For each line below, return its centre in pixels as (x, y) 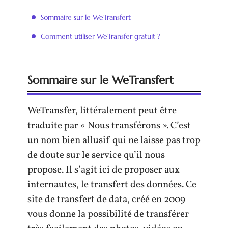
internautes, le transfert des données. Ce (112, 185)
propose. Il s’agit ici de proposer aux (104, 170)
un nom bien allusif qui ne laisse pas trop (114, 140)
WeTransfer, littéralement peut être (102, 111)
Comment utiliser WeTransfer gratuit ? (101, 36)
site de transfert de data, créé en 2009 (106, 199)
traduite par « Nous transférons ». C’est (109, 126)
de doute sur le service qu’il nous (96, 155)
